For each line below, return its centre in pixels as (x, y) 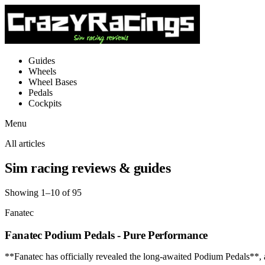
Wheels (42, 71)
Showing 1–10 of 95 (43, 192)
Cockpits (45, 103)
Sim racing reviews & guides (88, 168)
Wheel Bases (53, 82)
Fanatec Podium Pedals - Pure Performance (106, 235)
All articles (25, 143)
